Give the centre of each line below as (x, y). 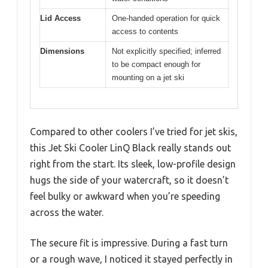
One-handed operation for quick (166, 18)
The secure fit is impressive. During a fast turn (129, 243)
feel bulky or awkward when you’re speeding (125, 197)
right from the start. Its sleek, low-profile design (133, 164)
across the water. (67, 213)
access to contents (145, 31)
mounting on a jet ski (148, 77)
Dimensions (62, 51)
